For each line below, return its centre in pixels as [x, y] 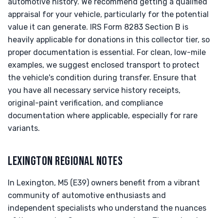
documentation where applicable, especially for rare [103, 116]
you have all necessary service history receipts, [94, 90]
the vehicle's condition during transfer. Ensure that [102, 78]
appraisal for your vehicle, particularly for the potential [108, 14]
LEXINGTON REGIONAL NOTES [65, 161]
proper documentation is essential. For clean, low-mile [107, 52]
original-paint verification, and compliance [85, 103]
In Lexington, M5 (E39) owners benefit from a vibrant [104, 183]
